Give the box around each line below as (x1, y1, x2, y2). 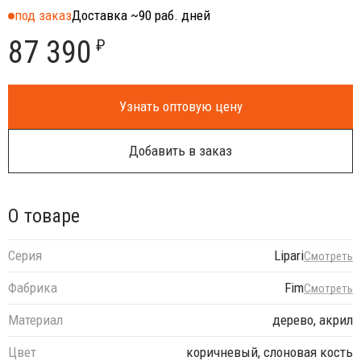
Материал (8, 312, 63, 329)
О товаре (8, 204, 80, 227)
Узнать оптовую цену (118, 98, 243, 114)
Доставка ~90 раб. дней (72, 6, 210, 23)
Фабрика (8, 280, 57, 297)
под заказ (15, 6, 72, 23)
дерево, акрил (272, 312, 353, 329)
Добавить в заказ (129, 142, 232, 159)
